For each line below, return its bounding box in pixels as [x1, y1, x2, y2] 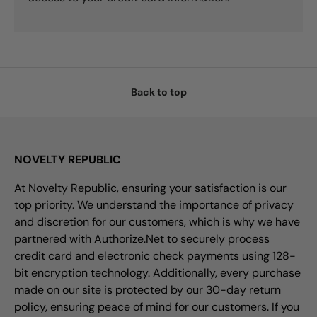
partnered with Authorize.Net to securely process [14, 231, 270, 247]
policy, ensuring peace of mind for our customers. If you [14, 299, 299, 315]
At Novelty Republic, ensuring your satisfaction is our [14, 180, 287, 196]
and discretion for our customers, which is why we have [14, 214, 300, 230]
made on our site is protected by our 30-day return [14, 282, 281, 298]
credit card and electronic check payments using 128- [14, 248, 296, 264]
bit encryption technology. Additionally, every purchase [14, 265, 301, 281]
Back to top [130, 86, 187, 99]
